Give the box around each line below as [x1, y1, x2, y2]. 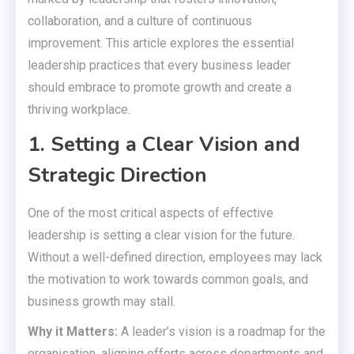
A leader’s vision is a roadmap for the [118, 324, 326, 340]
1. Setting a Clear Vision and [28, 130, 300, 159]
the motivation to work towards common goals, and [28, 272, 308, 288]
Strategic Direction [28, 161, 207, 190]
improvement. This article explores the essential [28, 36, 294, 51]
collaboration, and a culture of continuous [28, 13, 252, 29]
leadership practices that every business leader [28, 58, 291, 73]
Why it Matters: [28, 324, 118, 340]
